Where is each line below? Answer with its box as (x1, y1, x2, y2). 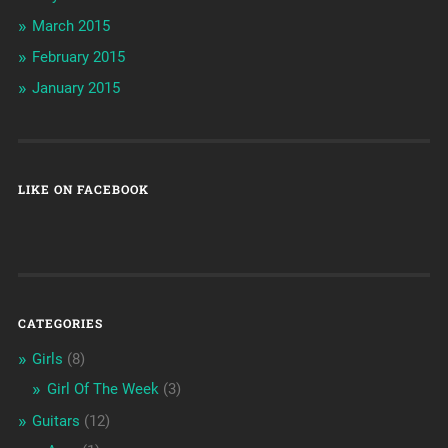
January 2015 (31, 79, 120, 98)
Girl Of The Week (46, 380, 159, 399)
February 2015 (31, 48, 125, 67)
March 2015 (31, 17, 110, 36)
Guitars (31, 412, 80, 431)
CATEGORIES (17, 315, 103, 332)
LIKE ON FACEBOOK (17, 181, 149, 198)
